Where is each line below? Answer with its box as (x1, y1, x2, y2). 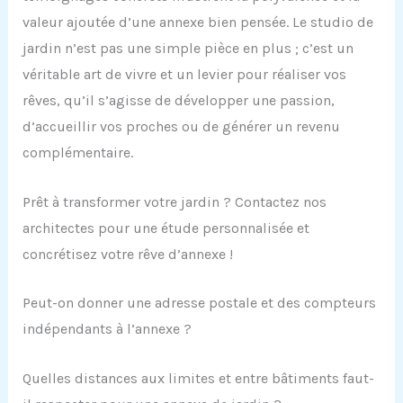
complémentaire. (22, 144, 133, 162)
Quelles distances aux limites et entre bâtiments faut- (22, 369, 374, 387)
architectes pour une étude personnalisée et (22, 219, 309, 237)
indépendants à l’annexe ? (22, 320, 192, 338)
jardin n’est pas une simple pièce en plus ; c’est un (22, 40, 354, 58)
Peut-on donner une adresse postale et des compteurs (22, 294, 376, 312)
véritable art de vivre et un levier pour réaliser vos (22, 66, 346, 84)
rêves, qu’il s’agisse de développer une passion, (22, 92, 335, 110)
